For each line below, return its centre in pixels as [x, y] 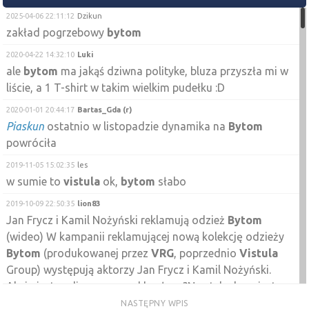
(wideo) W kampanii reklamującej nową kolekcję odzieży [146, 236]
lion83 [89, 203]
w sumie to [35, 181]
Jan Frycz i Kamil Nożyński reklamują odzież [117, 220]
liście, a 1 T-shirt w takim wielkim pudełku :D [116, 87]
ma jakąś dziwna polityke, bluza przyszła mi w [173, 71]
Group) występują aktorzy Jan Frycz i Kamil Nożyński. [139, 269]
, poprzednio [207, 253]
